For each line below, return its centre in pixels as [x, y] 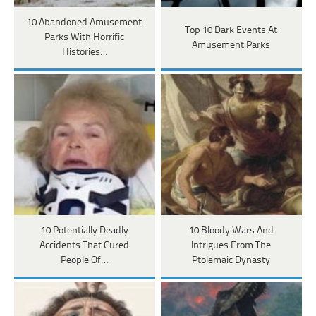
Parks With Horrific [85, 38]
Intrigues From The [231, 246]
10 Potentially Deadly [84, 231]
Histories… [84, 53]
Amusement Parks [231, 45]
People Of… [85, 261]
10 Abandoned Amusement [85, 23]
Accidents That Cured [85, 246]
